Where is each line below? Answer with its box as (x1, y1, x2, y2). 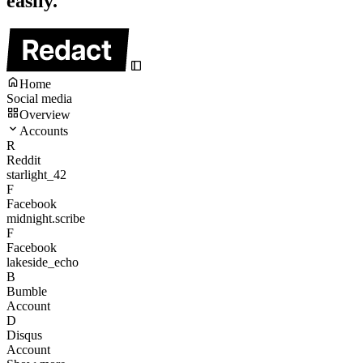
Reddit (6, 153, 41, 168)
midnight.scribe (6, 211, 85, 226)
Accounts (19, 124, 68, 139)
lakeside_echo (6, 255, 79, 270)
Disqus (6, 328, 42, 343)
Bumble (6, 284, 47, 299)
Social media (6, 92, 72, 106)
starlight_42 (6, 168, 66, 182)
